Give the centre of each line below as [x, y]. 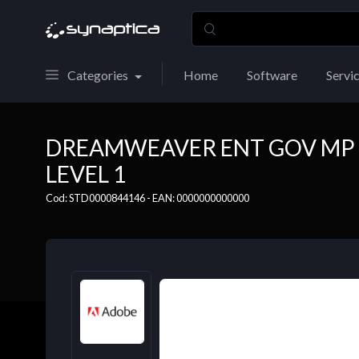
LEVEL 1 [86, 174]
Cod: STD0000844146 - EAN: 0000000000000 [147, 198]
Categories [98, 75]
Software [272, 75]
